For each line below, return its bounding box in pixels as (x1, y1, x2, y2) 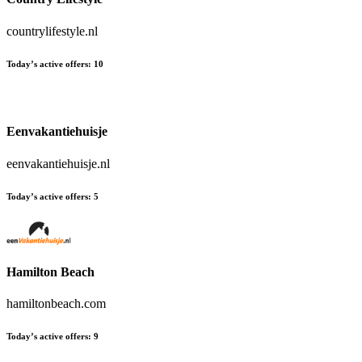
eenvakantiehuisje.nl (6, 156, 110, 170)
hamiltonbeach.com (6, 297, 106, 311)
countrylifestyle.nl (6, 23, 98, 38)
